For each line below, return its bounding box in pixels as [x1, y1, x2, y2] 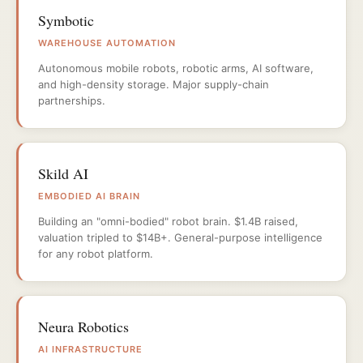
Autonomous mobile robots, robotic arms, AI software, [38, 62, 314, 75]
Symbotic [38, 11, 94, 30]
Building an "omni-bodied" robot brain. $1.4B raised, [38, 215, 298, 228]
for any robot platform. [38, 247, 153, 260]
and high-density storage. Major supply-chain [38, 78, 269, 91]
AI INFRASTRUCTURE [38, 344, 143, 355]
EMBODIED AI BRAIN [38, 190, 140, 202]
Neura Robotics [38, 317, 129, 336]
